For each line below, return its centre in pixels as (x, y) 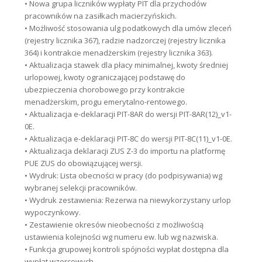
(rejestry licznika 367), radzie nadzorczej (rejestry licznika (125, 41)
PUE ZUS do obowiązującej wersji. (83, 163)
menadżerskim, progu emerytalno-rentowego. (106, 102)
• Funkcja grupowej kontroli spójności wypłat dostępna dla (126, 249)
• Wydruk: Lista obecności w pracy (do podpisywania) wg (123, 176)
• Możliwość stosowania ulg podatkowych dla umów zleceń (128, 28)
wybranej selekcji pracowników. (80, 188)
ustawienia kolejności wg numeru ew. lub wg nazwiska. (121, 237)
